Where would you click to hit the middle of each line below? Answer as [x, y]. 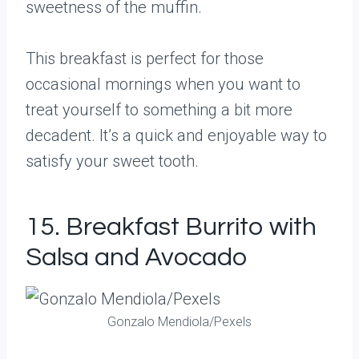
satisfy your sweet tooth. [112, 161]
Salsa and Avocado [136, 258]
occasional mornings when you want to [163, 84]
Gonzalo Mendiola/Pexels [179, 322]
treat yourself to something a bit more [159, 110]
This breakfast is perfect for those [145, 58]
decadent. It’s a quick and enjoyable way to [176, 135]
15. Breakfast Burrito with [171, 227]
